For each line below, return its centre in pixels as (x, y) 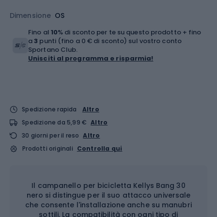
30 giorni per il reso (51, 135)
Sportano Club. (53, 50)
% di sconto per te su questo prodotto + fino (130, 32)
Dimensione (30, 15)
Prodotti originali (48, 148)
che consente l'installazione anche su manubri (108, 205)
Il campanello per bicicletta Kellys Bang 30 (108, 186)
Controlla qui (100, 148)
